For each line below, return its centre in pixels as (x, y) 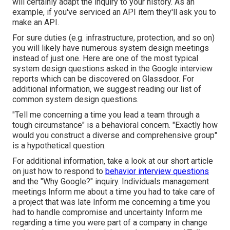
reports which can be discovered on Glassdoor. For (103, 79)
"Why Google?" (67, 182)
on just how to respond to (59, 171)
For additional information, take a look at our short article (113, 161)
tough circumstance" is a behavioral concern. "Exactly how (115, 125)
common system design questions (75, 100)
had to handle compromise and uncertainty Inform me (107, 213)
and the (26, 182)
